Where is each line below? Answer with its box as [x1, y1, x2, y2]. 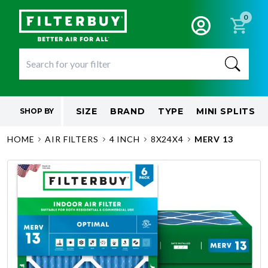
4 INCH [109, 134, 140, 144]
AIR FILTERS [45, 134, 99, 144]
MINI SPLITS [196, 106, 256, 117]
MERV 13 [194, 134, 233, 144]
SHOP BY [19, 106, 54, 115]
